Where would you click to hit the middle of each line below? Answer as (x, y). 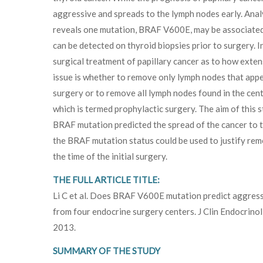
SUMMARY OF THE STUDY (107, 250)
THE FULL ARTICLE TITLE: (106, 179)
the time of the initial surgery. (110, 156)
